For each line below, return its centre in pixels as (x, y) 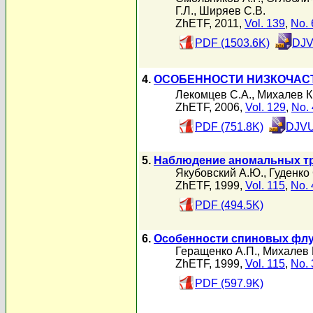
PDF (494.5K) (229, 205)
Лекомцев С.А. (213, 94)
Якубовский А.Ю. (219, 173)
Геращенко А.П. (216, 251)
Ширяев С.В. (232, 11)
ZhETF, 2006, (210, 107)
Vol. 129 (265, 107)
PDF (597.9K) (229, 283)
